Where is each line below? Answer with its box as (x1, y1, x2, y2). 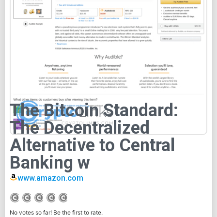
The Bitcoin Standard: (10, 100, 178, 121)
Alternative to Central (10, 135, 175, 155)
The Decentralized (10, 117, 150, 138)
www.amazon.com (17, 173, 84, 183)
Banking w (10, 152, 90, 173)
